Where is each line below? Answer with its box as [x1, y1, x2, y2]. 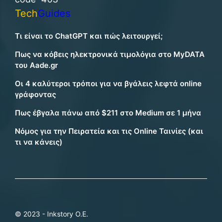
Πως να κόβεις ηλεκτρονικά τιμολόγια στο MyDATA [15, 50, 205, 59]
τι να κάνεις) [15, 137, 62, 147]
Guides [37, 7, 70, 20]
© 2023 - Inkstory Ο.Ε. [15, 210, 88, 219]
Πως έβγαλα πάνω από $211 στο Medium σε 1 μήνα [15, 108, 201, 118]
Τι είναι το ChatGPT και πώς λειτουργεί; [15, 31, 163, 41]
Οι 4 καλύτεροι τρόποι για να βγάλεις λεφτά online [15, 79, 202, 89]
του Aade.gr [15, 60, 58, 70]
